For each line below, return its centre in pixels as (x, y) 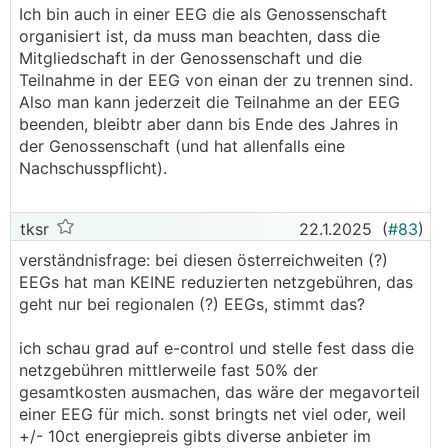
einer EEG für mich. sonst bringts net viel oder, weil (212, 414)
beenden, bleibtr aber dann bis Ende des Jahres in (208, 124)
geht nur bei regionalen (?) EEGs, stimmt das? (194, 304)
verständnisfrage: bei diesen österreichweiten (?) (203, 260)
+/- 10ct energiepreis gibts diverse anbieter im (195, 436)
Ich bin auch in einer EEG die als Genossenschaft (203, 14)
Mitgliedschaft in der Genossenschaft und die (190, 58)
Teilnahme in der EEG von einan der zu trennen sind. (216, 80)
